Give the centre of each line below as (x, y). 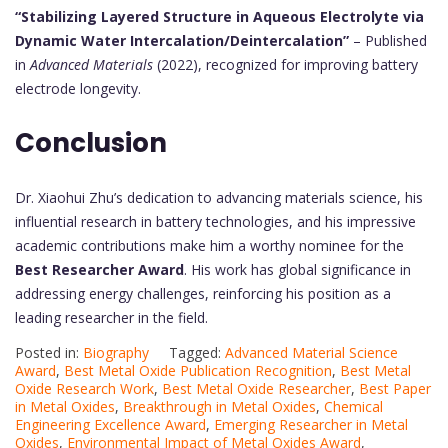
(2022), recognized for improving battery (285, 65)
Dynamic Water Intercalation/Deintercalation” (182, 41)
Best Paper (395, 389)
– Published (388, 41)
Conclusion (91, 143)
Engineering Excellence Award (110, 425)
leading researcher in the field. (111, 318)
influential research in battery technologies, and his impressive (215, 222)
